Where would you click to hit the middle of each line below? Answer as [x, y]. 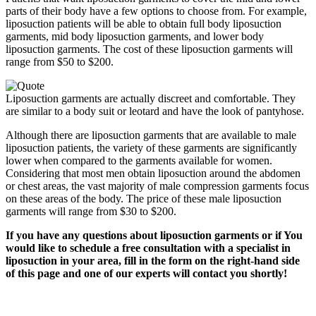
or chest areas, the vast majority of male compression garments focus [157, 186]
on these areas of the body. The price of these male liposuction [144, 199]
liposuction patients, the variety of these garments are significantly [151, 148]
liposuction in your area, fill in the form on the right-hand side [153, 261]
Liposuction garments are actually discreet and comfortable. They [151, 99]
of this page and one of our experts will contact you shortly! [146, 274]
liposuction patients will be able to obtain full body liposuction [144, 24]
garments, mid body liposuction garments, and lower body [135, 37]
